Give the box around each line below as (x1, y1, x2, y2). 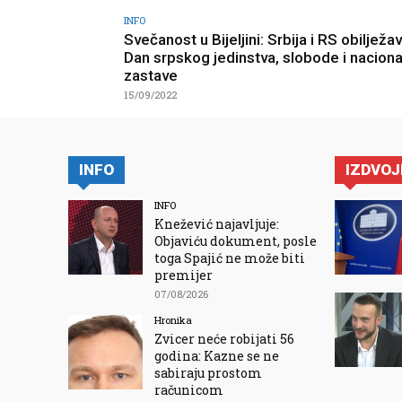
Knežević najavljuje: (154, 214, 280, 232)
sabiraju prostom (154, 363, 263, 381)
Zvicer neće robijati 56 (154, 329, 295, 347)
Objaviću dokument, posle (154, 232, 318, 249)
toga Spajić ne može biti (154, 249, 306, 267)
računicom (154, 380, 224, 398)
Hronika (154, 312, 193, 327)
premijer (154, 266, 214, 284)
